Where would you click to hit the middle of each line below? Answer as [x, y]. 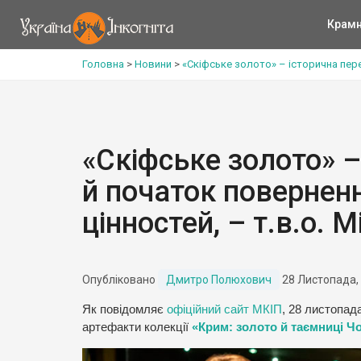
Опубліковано [120, 280]
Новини [153, 64]
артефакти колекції [137, 327]
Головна [103, 64]
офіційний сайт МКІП [224, 309]
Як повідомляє [124, 309]
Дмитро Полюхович [219, 280]
